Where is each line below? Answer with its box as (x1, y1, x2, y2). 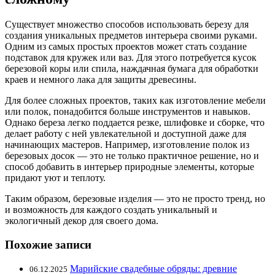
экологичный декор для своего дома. (5, 215, 158, 227)
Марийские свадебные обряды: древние (70, 263, 237, 274)
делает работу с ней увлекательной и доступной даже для (5, 128, 246, 139)
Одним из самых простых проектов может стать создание (5, 41, 247, 52)
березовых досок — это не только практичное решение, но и (5, 150, 259, 161)
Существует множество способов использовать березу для (5, 19, 249, 30)
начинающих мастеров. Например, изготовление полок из (5, 139, 249, 150)
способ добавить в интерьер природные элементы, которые (5, 161, 254, 172)
